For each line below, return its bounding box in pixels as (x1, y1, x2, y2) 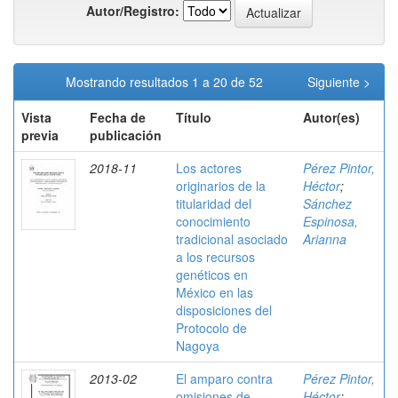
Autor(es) (303, 108, 360, 126)
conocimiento (176, 212, 251, 230)
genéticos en (176, 266, 248, 283)
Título (176, 108, 211, 126)
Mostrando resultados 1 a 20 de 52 (65, 73, 270, 91)
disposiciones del (176, 301, 272, 319)
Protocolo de (176, 319, 247, 337)
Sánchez (303, 195, 352, 212)
